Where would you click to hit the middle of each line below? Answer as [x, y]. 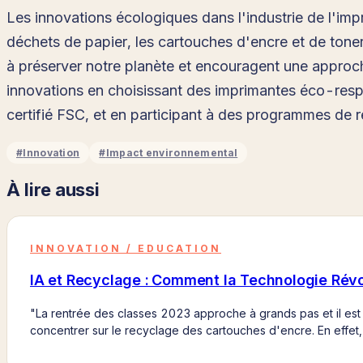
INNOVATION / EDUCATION [126, 249]
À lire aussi [53, 189]
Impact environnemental [172, 152]
